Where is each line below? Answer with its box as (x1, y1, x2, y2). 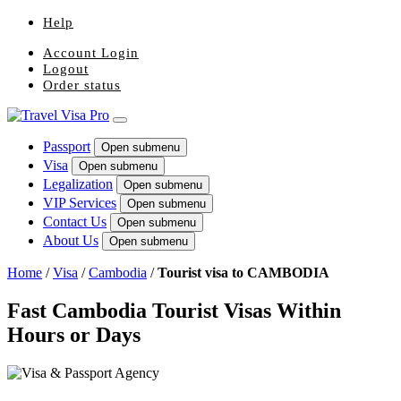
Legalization (43, 176, 113, 192)
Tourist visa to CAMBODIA (158, 265, 329, 280)
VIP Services (43, 195, 116, 210)
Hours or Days (7, 322, 141, 346)
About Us (43, 233, 98, 248)
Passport (43, 139, 90, 154)
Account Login (43, 46, 139, 60)
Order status (43, 78, 121, 92)
